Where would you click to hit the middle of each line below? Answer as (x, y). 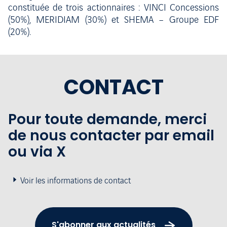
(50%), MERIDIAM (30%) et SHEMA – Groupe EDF (113, 20)
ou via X (37, 152)
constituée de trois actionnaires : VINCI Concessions (113, 8)
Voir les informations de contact (75, 181)
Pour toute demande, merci (107, 119)
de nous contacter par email (111, 136)
